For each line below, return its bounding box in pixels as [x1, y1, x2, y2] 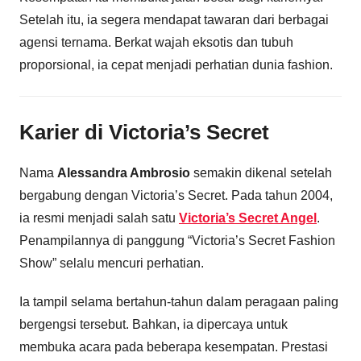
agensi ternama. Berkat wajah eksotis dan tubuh [19, 35, 293, 49]
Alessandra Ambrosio [57, 166, 190, 180]
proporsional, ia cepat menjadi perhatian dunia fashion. [19, 57, 333, 72]
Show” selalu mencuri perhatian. [19, 256, 204, 271]
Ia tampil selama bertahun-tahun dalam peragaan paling [19, 295, 338, 309]
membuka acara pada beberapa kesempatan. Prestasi [19, 340, 328, 355]
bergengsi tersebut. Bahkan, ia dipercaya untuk [19, 317, 288, 332]
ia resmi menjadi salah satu [19, 211, 179, 226]
